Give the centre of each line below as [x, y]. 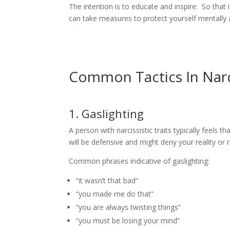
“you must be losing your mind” [128, 220]
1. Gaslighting [107, 113]
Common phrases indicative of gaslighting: [139, 161]
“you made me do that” [115, 194]
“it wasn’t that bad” [107, 180]
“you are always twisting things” [129, 207]
